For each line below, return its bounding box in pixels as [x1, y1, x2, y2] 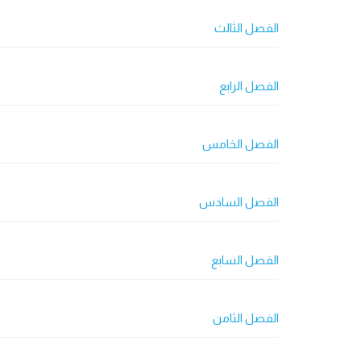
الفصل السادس [199, 195, 279, 209]
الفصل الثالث [214, 21, 279, 35]
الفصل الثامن [213, 311, 279, 325]
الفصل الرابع [219, 79, 279, 93]
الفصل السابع [211, 253, 279, 267]
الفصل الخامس [202, 137, 279, 151]
